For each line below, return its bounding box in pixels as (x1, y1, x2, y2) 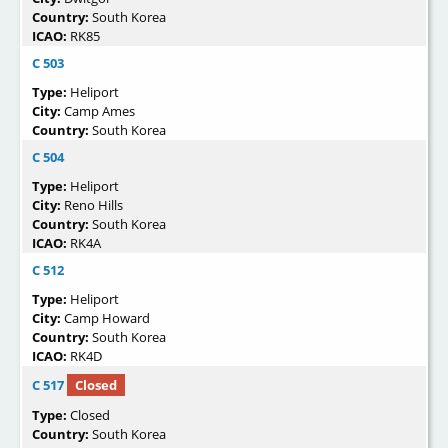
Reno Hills (64, 195, 123, 214)
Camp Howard (64, 308, 150, 327)
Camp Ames (64, 101, 135, 120)
